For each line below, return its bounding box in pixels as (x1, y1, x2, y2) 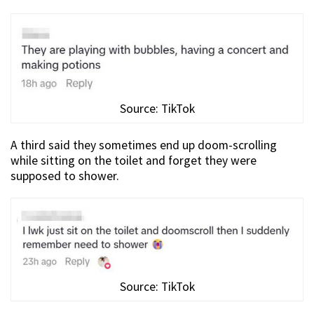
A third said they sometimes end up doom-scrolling (11, 137, 277, 153)
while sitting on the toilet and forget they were (11, 152, 257, 168)
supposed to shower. (11, 168, 119, 184)
